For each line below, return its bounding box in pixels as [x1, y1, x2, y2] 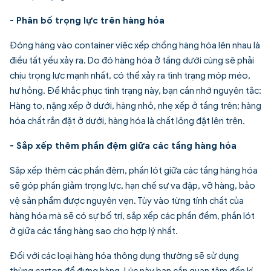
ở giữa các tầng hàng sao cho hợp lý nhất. [10, 225, 178, 237]
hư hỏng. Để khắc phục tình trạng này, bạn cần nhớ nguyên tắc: [10, 85, 261, 96]
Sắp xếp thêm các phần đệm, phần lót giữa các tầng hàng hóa [10, 165, 258, 176]
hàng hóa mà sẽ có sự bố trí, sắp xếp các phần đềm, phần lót [10, 210, 255, 221]
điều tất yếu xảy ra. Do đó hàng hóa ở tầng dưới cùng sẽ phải [10, 54, 254, 66]
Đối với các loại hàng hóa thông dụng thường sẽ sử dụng [10, 250, 239, 261]
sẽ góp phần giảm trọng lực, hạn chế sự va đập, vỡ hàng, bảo [10, 180, 255, 191]
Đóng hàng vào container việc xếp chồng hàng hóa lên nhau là [10, 39, 260, 51]
